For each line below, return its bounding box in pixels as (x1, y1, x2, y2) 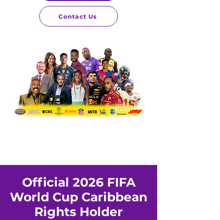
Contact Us (58, 12, 97, 20)
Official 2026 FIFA (22, 175, 136, 190)
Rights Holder (34, 204, 123, 219)
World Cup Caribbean (10, 190, 147, 204)
